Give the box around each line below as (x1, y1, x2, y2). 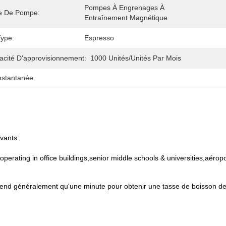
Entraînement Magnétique (84, 14, 167, 22)
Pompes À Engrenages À (84, 4, 164, 12)
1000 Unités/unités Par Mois (90, 54, 181, 62)
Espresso (84, 34, 114, 42)
